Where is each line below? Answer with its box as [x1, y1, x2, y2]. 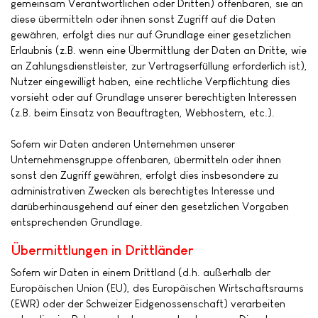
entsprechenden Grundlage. [11, 215, 143, 228]
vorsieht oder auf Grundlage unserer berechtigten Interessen [11, 90, 297, 103]
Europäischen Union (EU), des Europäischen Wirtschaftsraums [11, 282, 304, 295]
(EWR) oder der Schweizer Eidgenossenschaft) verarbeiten [11, 297, 285, 310]
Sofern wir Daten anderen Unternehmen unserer [11, 137, 235, 150]
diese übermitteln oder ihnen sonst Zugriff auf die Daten [11, 12, 275, 25]
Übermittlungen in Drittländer [11, 241, 194, 258]
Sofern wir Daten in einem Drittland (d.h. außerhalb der [11, 266, 270, 279]
